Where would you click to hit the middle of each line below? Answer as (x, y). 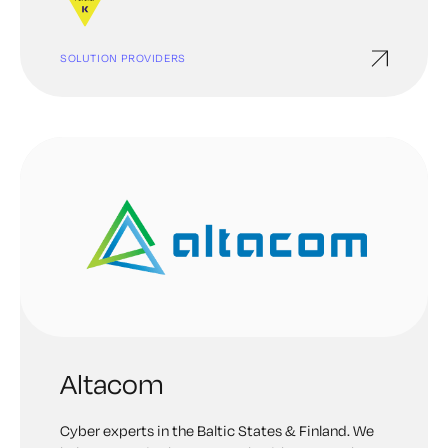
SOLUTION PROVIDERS (123, 58)
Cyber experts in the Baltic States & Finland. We (217, 430)
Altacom (112, 383)
